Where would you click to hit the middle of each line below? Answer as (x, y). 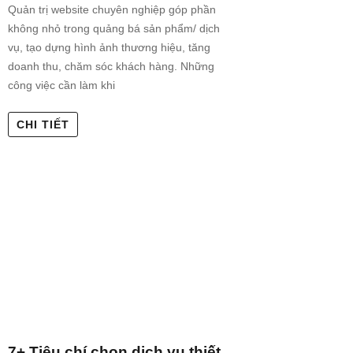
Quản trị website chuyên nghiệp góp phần (112, 9)
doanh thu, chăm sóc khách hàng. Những (111, 66)
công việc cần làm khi (61, 85)
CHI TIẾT (43, 124)
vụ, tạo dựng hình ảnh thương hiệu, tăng (109, 47)
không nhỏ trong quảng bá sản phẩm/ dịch (114, 28)
